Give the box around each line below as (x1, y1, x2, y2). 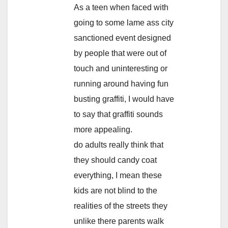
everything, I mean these (74, 171, 162, 180)
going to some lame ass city (74, 18, 174, 27)
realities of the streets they (74, 202, 167, 211)
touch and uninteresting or (74, 64, 167, 73)
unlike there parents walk (74, 217, 164, 226)
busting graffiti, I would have (74, 95, 174, 104)
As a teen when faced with (74, 3, 168, 12)
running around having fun (74, 79, 168, 89)
